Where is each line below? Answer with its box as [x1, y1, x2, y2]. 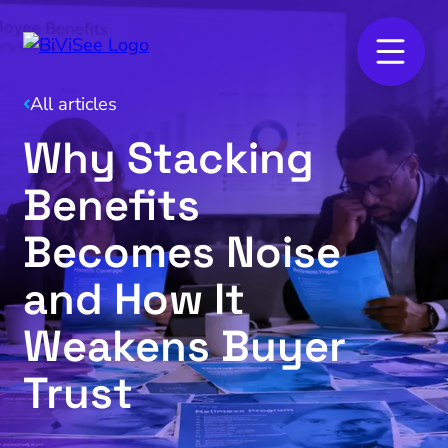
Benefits [22, 176, 200, 233]
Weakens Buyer [22, 317, 346, 374]
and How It [22, 270, 245, 327]
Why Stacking [22, 129, 314, 186]
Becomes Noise [22, 223, 341, 280]
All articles [29, 92, 117, 117]
